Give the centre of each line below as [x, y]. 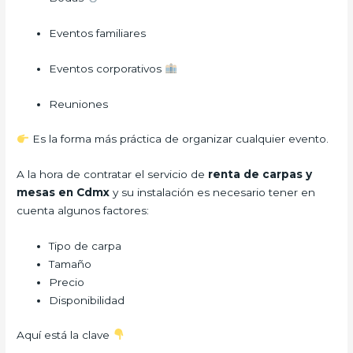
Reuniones [79, 104]
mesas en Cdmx [63, 193]
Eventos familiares [98, 33]
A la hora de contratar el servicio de [113, 175]
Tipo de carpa [85, 246]
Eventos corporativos [107, 68]
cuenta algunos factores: [83, 211]
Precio [67, 282]
